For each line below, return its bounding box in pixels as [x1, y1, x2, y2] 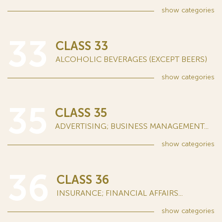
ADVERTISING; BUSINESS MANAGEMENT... [55, 121, 209, 131]
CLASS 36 [56, 172, 109, 187]
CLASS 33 [55, 39, 108, 54]
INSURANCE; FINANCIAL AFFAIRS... [56, 188, 183, 198]
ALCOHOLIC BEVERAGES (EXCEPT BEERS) [55, 55, 207, 64]
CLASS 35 [55, 106, 107, 120]
